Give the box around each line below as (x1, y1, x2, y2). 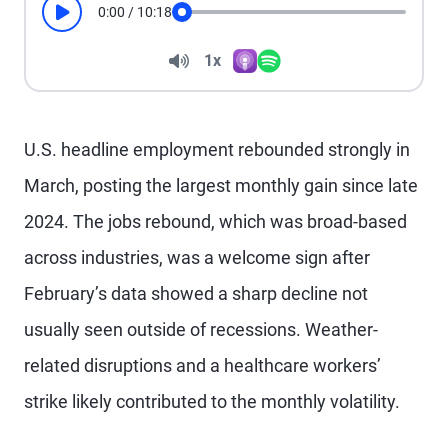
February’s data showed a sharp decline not (24, 283, 368, 304)
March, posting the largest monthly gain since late (24, 175, 418, 196)
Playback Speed (190, 79, 288, 95)
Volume (178, 51, 232, 70)
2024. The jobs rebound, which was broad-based (24, 211, 407, 232)
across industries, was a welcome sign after (24, 247, 370, 268)
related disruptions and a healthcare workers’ (24, 355, 381, 376)
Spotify (256, 71, 300, 87)
